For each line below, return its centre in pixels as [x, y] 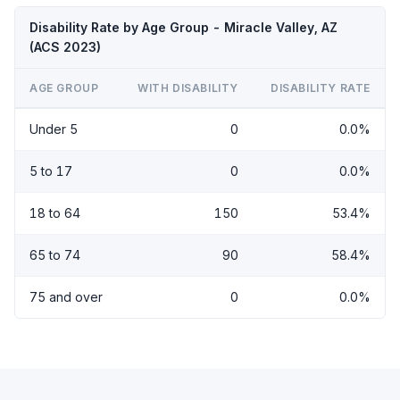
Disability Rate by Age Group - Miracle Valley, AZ [183, 27]
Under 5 [54, 129]
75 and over [66, 296]
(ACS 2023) [65, 46]
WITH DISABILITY [188, 87]
